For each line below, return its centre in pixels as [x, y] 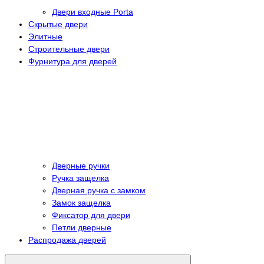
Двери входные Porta [93, 11]
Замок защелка [81, 202]
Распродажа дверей [67, 240]
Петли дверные [82, 227]
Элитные [45, 36]
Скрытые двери [58, 24]
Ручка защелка [80, 178]
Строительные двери [69, 49]
